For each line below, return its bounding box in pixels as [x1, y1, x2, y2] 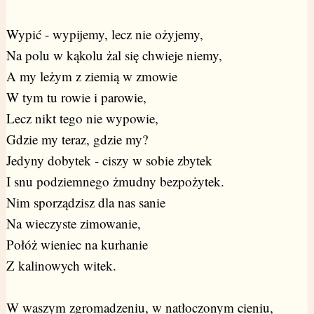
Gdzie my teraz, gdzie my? [6, 130, 148, 148]
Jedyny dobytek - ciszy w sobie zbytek [6, 151, 212, 169]
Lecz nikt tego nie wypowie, [6, 109, 158, 127]
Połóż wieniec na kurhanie [6, 235, 148, 253]
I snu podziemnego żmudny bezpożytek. [6, 172, 224, 190]
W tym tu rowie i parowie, [6, 88, 146, 106]
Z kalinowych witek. [6, 256, 116, 274]
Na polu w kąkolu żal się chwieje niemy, [6, 46, 222, 64]
